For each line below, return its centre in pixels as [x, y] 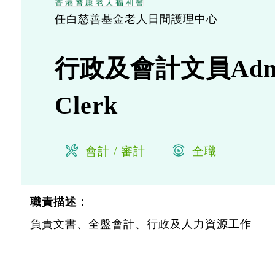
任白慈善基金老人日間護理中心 [136, 19]
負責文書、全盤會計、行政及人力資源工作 [141, 224]
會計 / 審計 [115, 151]
